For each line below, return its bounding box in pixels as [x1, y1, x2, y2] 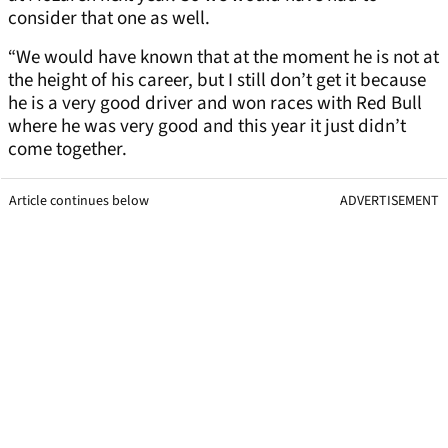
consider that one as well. [8, 4, 214, 32]
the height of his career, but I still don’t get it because [8, 66, 426, 94]
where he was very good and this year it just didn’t [8, 112, 406, 140]
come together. [8, 135, 131, 163]
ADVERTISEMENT [340, 190, 439, 211]
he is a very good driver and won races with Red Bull [8, 89, 422, 117]
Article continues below [9, 190, 149, 211]
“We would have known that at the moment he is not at [8, 43, 439, 71]
